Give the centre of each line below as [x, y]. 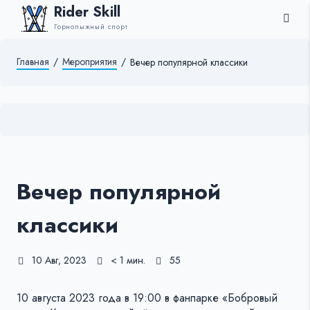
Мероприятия [90, 62]
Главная [33, 62]
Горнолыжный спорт [91, 27]
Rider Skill [87, 12]
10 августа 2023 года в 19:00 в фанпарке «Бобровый [147, 298]
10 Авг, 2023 [59, 261]
